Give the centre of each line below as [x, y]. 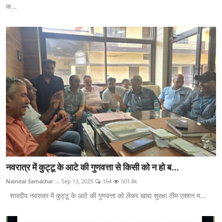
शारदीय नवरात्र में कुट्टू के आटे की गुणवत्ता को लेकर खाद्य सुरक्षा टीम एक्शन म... [106, 196]
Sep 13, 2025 [77, 181]
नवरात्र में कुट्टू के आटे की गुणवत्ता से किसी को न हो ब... [92, 167]
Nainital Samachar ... [33, 181]
